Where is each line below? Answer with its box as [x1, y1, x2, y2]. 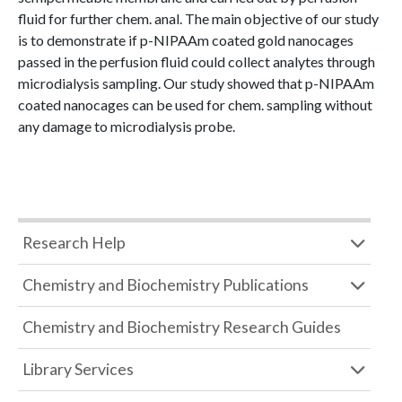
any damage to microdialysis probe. [18, 118, 235, 135]
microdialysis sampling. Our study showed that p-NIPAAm [18, 74, 374, 92]
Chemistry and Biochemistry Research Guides [22, 318, 341, 336]
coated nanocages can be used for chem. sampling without [18, 96, 372, 113]
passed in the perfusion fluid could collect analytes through [18, 53, 375, 70]
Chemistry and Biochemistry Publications [22, 275, 309, 294]
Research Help [22, 233, 126, 252]
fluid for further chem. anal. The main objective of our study [18, 10, 379, 27]
